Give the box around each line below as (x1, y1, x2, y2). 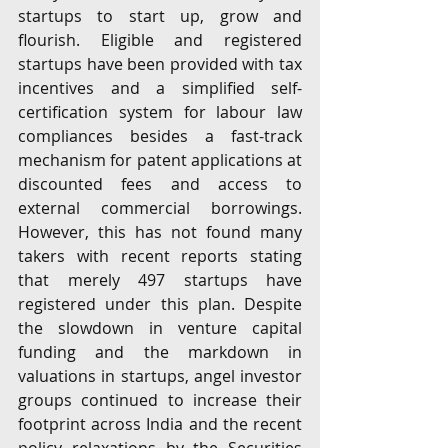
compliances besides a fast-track (18, 125, 302, 147)
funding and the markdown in (18, 341, 302, 363)
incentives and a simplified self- (18, 77, 302, 99)
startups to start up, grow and (18, 5, 302, 27)
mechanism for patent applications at (18, 149, 302, 171)
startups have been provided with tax (18, 53, 302, 75)
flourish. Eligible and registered (18, 29, 302, 51)
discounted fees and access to (18, 173, 302, 195)
